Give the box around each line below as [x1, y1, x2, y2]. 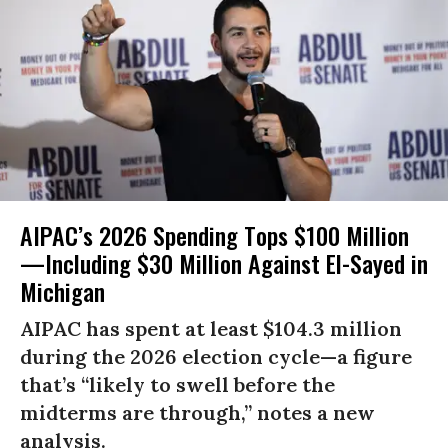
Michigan [20, 273, 105, 310]
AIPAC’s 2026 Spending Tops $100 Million [20, 217, 409, 254]
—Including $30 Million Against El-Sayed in [20, 245, 428, 282]
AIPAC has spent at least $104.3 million [20, 316, 402, 342]
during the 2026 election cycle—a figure [20, 344, 412, 370]
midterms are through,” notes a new [20, 400, 375, 426]
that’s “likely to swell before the [20, 372, 335, 398]
